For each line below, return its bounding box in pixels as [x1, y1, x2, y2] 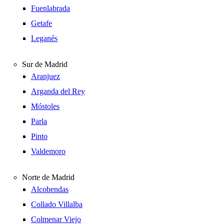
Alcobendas [31, 185, 68, 193]
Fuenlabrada [31, 4, 70, 12]
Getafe [31, 19, 52, 27]
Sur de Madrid [22, 60, 67, 68]
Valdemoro [31, 147, 65, 155]
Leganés [31, 34, 57, 42]
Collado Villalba [31, 200, 82, 208]
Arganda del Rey [31, 87, 85, 95]
